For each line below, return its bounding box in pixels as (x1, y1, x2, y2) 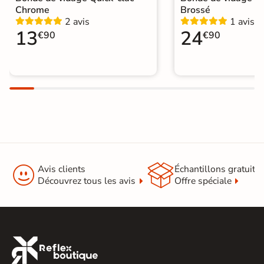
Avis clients (38, 163, 85, 176)
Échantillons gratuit (174, 163, 255, 176)
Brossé (180, 4, 210, 17)
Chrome (15, 4, 49, 17)
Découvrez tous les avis (38, 174, 136, 188)
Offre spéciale (174, 174, 232, 188)
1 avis (230, 15, 255, 29)
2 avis (65, 15, 90, 29)
